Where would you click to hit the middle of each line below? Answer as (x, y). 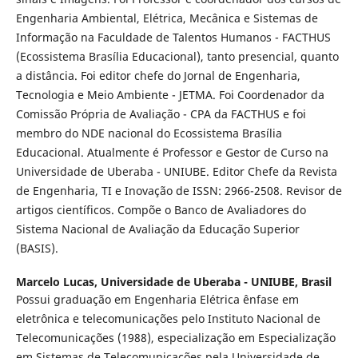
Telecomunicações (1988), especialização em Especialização (175, 338)
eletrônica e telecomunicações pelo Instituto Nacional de (168, 318)
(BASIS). (37, 248)
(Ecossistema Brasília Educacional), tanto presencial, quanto (177, 56)
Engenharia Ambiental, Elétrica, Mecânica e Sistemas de (167, 18)
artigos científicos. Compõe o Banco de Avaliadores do (161, 209)
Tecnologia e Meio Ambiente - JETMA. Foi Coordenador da (170, 94)
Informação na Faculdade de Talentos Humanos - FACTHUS (173, 37)
